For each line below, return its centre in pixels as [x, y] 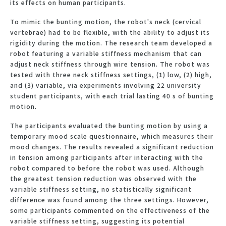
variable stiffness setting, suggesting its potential [97, 220]
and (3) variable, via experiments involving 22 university [106, 85]
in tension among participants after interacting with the [107, 157]
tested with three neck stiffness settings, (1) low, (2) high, [111, 74]
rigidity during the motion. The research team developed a [111, 42]
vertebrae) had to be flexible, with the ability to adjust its [110, 32]
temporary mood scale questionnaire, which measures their [112, 136]
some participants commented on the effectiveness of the [110, 210]
